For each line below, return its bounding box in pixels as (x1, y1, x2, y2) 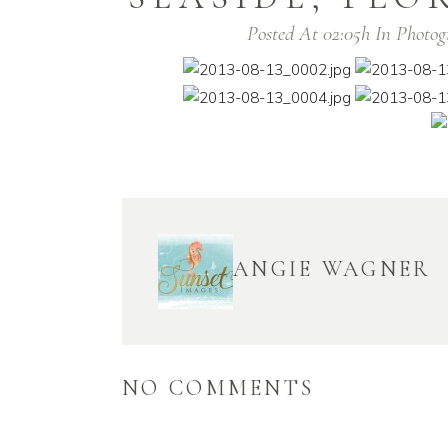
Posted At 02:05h (247, 21, 370, 46)
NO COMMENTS (122, 374, 315, 401)
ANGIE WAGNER (233, 255, 432, 282)
